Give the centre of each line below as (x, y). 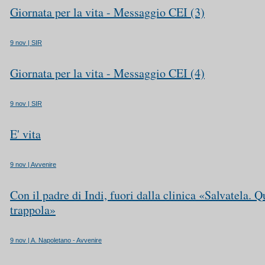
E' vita (25, 134)
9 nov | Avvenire (33, 164)
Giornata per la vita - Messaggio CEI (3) (107, 12)
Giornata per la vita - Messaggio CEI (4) (107, 73)
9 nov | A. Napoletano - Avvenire (56, 240)
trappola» (33, 210)
